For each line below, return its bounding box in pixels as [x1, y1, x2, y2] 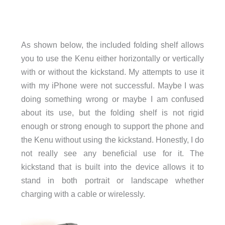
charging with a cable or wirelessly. [21, 189, 145, 199]
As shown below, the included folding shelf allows [21, 40, 204, 50]
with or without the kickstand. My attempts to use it [21, 67, 204, 77]
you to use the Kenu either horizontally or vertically [21, 54, 204, 63]
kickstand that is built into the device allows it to [21, 162, 204, 172]
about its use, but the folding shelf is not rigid [21, 108, 204, 118]
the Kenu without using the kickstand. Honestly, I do [21, 135, 204, 145]
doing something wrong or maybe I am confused [21, 94, 204, 104]
